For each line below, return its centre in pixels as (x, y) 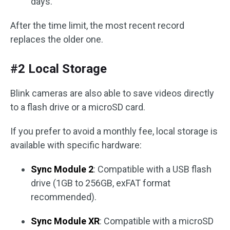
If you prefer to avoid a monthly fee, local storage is (114, 131)
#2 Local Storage (59, 69)
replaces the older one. (57, 39)
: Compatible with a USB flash (152, 169)
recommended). (64, 197)
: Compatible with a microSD (157, 221)
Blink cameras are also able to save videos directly (112, 93)
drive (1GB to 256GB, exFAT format (101, 183)
